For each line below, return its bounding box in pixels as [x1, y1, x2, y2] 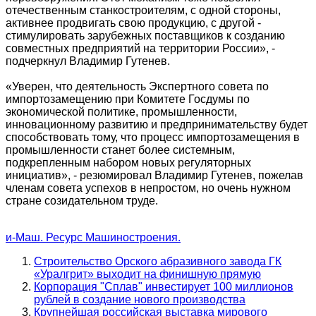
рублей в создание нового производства [34, 293, 245, 306]
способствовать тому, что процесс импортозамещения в [6, 131, 300, 144]
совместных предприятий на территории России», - [6, 42, 275, 55]
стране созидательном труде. [6, 195, 158, 207]
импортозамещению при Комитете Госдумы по [6, 93, 250, 106]
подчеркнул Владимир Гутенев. [6, 55, 170, 68]
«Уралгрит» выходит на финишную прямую [34, 268, 261, 281]
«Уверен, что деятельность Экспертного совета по [6, 80, 269, 93]
